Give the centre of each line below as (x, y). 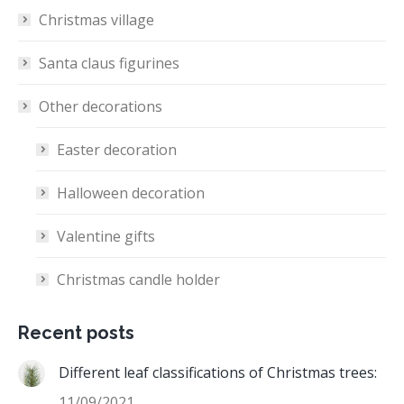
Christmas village (96, 20)
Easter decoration (117, 150)
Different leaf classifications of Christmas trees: (218, 373)
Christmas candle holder (138, 280)
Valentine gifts (106, 237)
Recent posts (76, 333)
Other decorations (101, 107)
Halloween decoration (131, 193)
